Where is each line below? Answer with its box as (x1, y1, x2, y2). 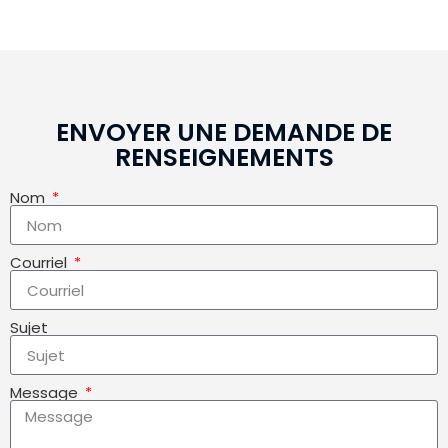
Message (10, 382, 82, 404)
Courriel (10, 252, 71, 274)
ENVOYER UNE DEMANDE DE (56, 115, 392, 151)
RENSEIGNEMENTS (114, 140, 334, 176)
